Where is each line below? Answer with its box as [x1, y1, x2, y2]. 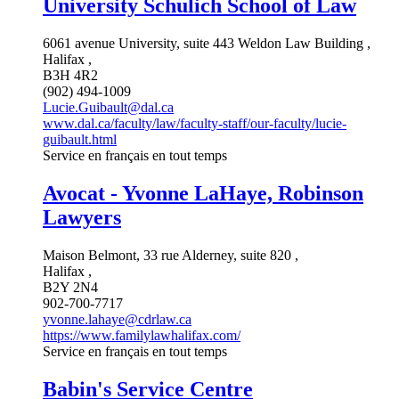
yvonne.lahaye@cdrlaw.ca [43, 311, 191, 327]
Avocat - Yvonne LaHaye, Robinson [43, 181, 363, 205]
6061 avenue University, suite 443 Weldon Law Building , [43, 35, 370, 51]
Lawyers [43, 205, 121, 229]
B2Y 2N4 [43, 279, 98, 295]
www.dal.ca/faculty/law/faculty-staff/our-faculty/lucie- [43, 115, 346, 131]
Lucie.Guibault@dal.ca [43, 99, 174, 115]
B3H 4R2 [43, 67, 98, 83]
